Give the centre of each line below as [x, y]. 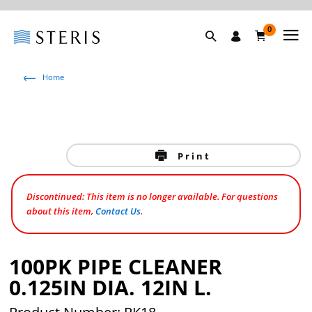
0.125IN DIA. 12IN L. [111, 287]
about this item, [61, 211]
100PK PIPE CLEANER [116, 266]
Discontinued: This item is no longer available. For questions [153, 196]
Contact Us [118, 211]
